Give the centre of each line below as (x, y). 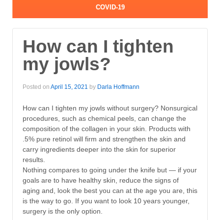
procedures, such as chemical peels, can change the (104, 119)
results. (34, 160)
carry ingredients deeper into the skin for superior (99, 150)
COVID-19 (110, 7)
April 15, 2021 (69, 87)
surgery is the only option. (63, 211)
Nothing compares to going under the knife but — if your (110, 170)
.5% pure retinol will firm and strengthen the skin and (104, 139)
